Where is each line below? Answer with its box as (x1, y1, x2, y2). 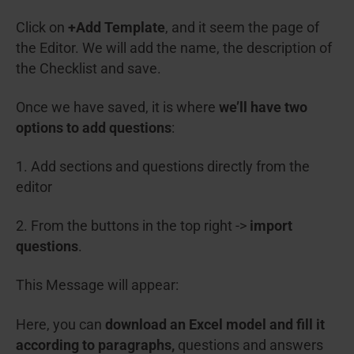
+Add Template (68, 20, 165, 36)
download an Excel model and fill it (105, 316, 325, 333)
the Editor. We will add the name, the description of (16, 40, 332, 57)
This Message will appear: (16, 277, 179, 294)
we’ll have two (219, 100, 307, 116)
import (250, 218, 292, 235)
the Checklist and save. (16, 61, 161, 77)
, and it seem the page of (165, 20, 319, 36)
